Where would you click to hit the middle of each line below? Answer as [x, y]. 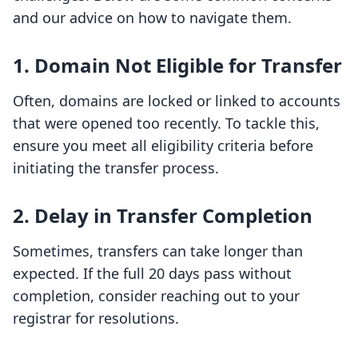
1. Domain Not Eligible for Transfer [177, 66]
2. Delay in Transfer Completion [163, 216]
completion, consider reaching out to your [156, 296]
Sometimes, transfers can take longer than [158, 251]
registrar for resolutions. [96, 318]
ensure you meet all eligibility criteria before [163, 146]
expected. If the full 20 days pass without [152, 274]
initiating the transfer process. [116, 168]
